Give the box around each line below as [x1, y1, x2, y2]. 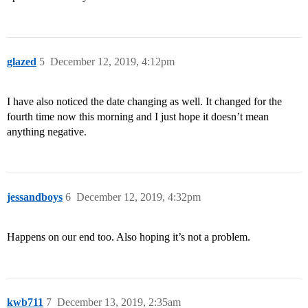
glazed [7, 56, 36, 68]
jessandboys [7, 191, 63, 203]
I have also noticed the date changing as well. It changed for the [7, 96, 282, 108]
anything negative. [7, 126, 87, 138]
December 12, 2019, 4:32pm [76, 191, 201, 203]
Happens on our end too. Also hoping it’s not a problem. [7, 231, 250, 243]
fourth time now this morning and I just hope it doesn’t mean [7, 111, 269, 123]
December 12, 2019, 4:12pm [50, 56, 175, 68]
